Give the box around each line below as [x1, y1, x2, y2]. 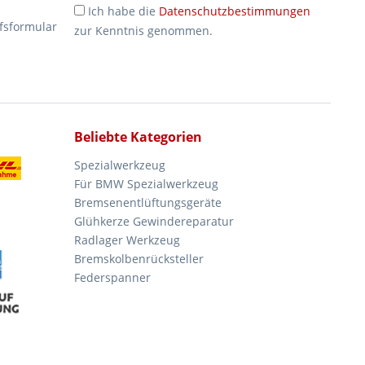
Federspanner [74, 270, 151, 285]
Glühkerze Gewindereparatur [74, 213, 234, 229]
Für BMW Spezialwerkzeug [74, 176, 218, 191]
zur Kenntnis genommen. [74, 23, 213, 38]
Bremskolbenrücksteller [74, 251, 204, 266]
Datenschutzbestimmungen [159, 3, 310, 19]
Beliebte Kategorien [74, 128, 202, 146]
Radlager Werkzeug [74, 232, 180, 248]
